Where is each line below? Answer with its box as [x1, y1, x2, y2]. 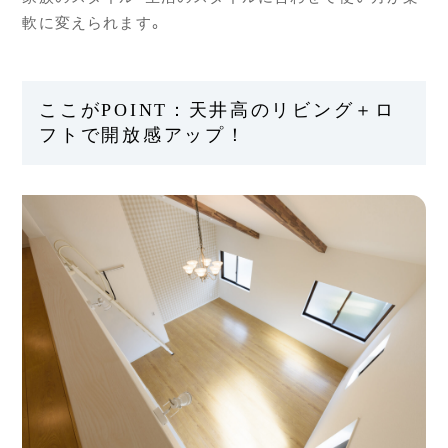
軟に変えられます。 [22, 15, 164, 31]
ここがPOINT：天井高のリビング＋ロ [39, 99, 396, 120]
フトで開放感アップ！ [39, 124, 247, 145]
